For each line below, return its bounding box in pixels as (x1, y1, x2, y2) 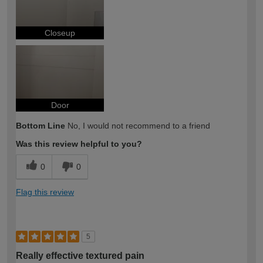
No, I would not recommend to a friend (65, 121, 210, 131)
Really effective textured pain (16, 251, 144, 261)
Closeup (45, 28, 75, 38)
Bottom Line (16, 121, 65, 131)
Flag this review (16, 187, 74, 197)
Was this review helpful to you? (16, 139, 142, 149)
